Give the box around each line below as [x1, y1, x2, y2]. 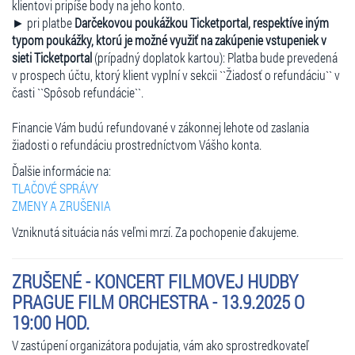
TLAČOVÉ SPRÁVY [12, 179, 98, 197]
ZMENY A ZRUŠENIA [12, 197, 111, 214]
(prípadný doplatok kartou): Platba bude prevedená [92, 48, 338, 66]
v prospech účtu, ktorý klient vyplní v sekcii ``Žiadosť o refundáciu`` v [12, 66, 340, 83]
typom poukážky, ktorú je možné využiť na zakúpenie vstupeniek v [12, 31, 326, 48]
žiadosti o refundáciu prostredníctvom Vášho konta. [12, 136, 261, 153]
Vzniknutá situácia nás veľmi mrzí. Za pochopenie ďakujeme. [12, 223, 299, 240]
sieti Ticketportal [12, 48, 92, 66]
